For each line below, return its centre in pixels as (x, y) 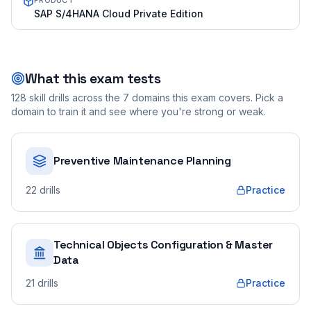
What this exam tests (93, 78)
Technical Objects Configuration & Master (163, 245)
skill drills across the (73, 98)
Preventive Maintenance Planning (142, 161)
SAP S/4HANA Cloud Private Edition (119, 14)
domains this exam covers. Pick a (206, 98)
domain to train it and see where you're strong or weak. (138, 111)
